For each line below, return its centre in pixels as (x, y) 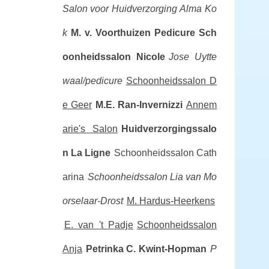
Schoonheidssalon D (171, 81)
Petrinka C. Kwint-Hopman (146, 249)
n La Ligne (86, 153)
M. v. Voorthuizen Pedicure (133, 33)
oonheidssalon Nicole (113, 57)
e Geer (77, 105)
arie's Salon (90, 129)
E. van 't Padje (98, 225)
